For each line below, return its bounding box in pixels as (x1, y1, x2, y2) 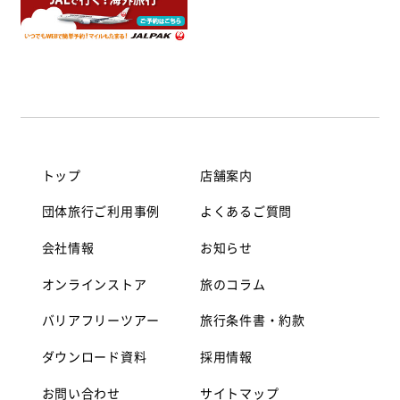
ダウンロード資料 (41, 346, 147, 365)
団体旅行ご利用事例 (41, 202, 160, 221)
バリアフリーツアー (41, 311, 160, 329)
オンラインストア (41, 274, 147, 293)
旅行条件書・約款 (200, 311, 305, 329)
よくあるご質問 (200, 202, 292, 221)
